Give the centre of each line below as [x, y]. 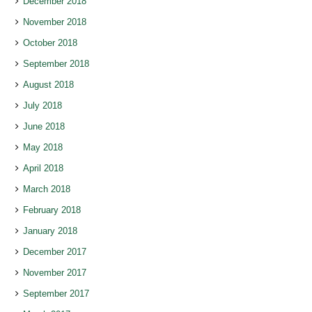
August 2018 [48, 85]
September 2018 [56, 64]
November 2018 [55, 22]
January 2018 [50, 231]
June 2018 [44, 127]
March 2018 [47, 189]
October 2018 [50, 43]
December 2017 [55, 252]
